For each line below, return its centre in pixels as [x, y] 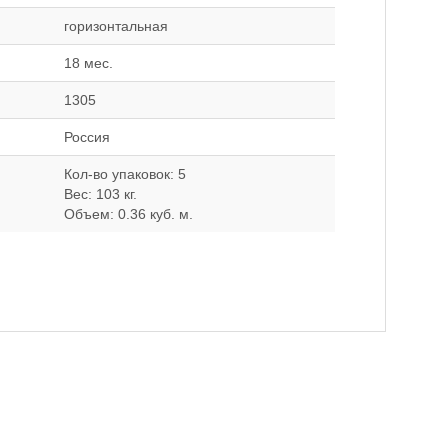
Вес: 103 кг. [100, 194]
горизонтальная [116, 26]
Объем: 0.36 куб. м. [128, 214]
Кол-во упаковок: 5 [125, 174]
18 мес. [88, 63]
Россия [87, 137]
